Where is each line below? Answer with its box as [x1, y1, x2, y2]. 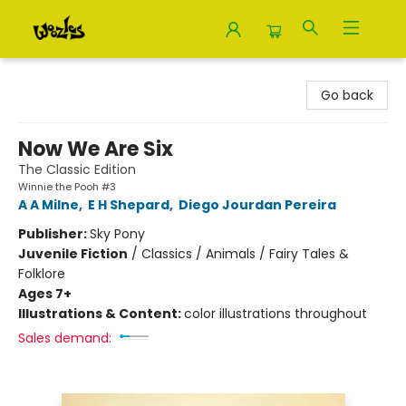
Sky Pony [90, 225, 145, 243]
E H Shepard [88, 196, 169, 214]
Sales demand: [18, 329, 111, 347]
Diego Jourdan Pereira [179, 196, 336, 214]
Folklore [18, 265, 65, 283]
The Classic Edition [18, 160, 136, 179]
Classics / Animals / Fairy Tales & [141, 245, 349, 263]
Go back [321, 86, 373, 104]
